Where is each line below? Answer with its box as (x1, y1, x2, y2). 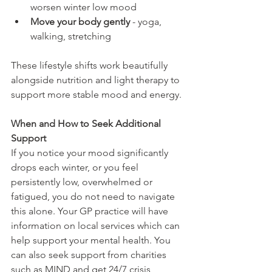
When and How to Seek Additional (11, 117, 163, 129)
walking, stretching (30, 30, 111, 42)
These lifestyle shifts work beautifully (11, 59, 170, 71)
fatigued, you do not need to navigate (11, 190, 177, 202)
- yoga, (130, 15, 164, 27)
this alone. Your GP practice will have (11, 205, 171, 217)
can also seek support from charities (11, 248, 169, 260)
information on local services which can (11, 219, 182, 231)
